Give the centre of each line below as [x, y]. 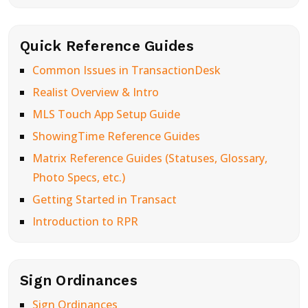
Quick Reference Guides [107, 46]
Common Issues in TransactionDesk [126, 70]
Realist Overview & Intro [95, 92]
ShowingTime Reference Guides [116, 136]
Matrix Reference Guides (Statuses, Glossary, [150, 158]
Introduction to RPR [85, 221]
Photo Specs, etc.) [78, 177]
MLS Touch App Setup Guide [106, 114]
